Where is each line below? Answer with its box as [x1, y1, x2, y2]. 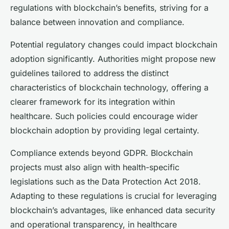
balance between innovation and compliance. [10, 17, 185, 28]
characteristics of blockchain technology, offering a [10, 82, 209, 93]
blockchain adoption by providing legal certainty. [10, 125, 199, 136]
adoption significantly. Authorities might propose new [10, 54, 216, 64]
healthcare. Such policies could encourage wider [10, 111, 198, 122]
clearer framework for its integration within [10, 97, 175, 107]
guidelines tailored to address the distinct [10, 68, 169, 79]
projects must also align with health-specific [10, 162, 179, 173]
